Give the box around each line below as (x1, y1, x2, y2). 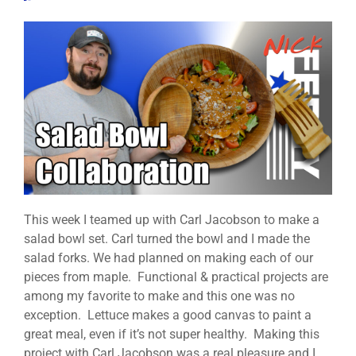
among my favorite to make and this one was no (24, 288, 295, 304)
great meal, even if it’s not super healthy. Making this (24, 327, 319, 342)
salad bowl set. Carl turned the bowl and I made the (24, 231, 310, 247)
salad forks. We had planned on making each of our (24, 250, 313, 266)
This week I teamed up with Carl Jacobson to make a (24, 212, 319, 228)
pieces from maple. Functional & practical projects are (24, 269, 328, 285)
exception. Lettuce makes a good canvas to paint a (24, 308, 311, 323)
